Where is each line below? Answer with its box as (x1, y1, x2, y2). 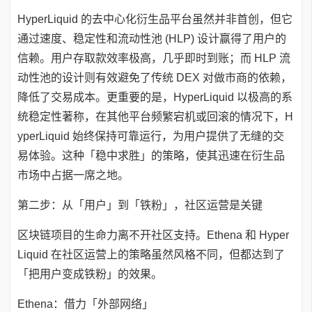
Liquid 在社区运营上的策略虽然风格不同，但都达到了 (17, 249, 285, 260)
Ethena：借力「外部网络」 (17, 298, 153, 310)
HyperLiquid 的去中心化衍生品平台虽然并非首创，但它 (17, 13, 292, 25)
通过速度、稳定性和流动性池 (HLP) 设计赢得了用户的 (17, 33, 286, 45)
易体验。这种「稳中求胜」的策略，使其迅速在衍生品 (17, 150, 285, 162)
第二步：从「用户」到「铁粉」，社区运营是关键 (17, 199, 263, 211)
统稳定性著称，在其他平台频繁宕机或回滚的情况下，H (17, 111, 293, 123)
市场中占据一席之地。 (17, 169, 129, 181)
